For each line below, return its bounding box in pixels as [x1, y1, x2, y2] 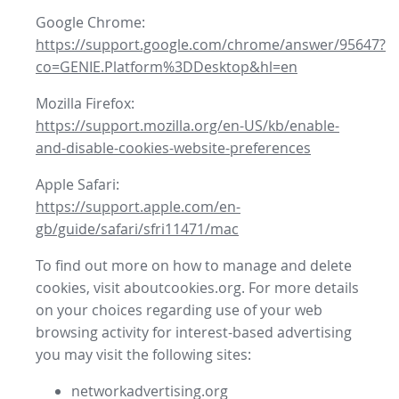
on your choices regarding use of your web [36, 300, 322, 321]
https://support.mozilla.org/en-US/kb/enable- [36, 116, 339, 136]
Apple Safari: [36, 175, 119, 195]
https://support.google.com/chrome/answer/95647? [36, 35, 386, 55]
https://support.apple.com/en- [36, 197, 240, 217]
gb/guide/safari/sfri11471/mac [36, 219, 239, 240]
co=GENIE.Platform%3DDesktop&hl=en [36, 57, 297, 77]
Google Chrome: [36, 12, 145, 33]
